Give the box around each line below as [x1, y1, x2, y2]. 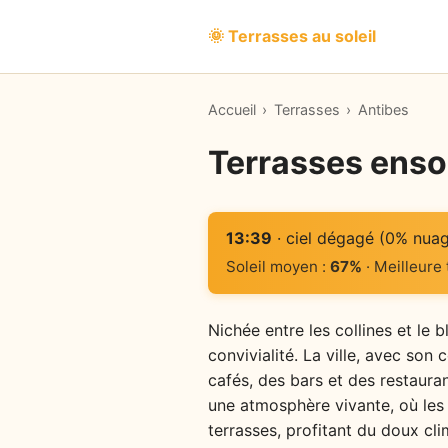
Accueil [208, 101, 256, 118]
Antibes [357, 101, 409, 118]
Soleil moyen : [225, 257, 330, 277]
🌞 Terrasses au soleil [208, 26, 376, 46]
